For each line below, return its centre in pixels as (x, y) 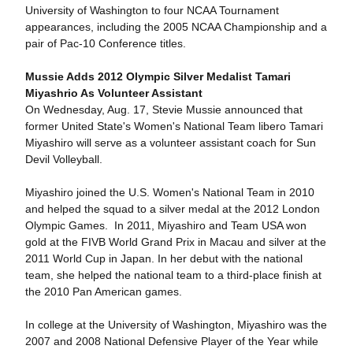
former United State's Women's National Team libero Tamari (174, 126)
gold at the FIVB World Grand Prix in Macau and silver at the (175, 242)
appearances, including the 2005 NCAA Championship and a (176, 27)
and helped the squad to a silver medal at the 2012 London (172, 209)
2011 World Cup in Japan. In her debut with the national (163, 258)
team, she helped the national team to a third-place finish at (173, 275)
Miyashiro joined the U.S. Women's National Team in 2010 (169, 192)
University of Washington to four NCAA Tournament (152, 10)
